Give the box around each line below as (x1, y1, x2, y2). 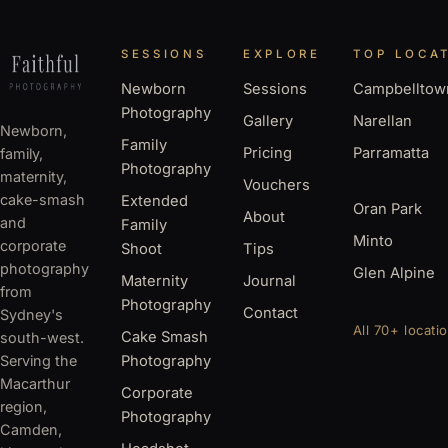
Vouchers (243, 175, 310, 194)
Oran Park (352, 199, 422, 218)
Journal (243, 271, 296, 290)
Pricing (243, 143, 292, 162)
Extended (121, 191, 188, 210)
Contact (243, 303, 298, 322)
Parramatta (352, 143, 429, 162)
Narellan (352, 111, 412, 130)
